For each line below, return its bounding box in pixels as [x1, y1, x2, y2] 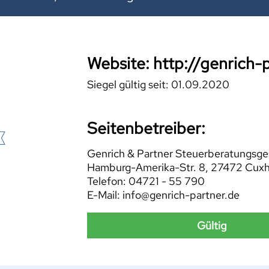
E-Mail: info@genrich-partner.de [86, 188, 240, 202]
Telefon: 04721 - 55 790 [86, 174, 205, 189]
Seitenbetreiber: [86, 117, 205, 139]
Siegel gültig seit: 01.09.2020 [86, 77, 229, 92]
